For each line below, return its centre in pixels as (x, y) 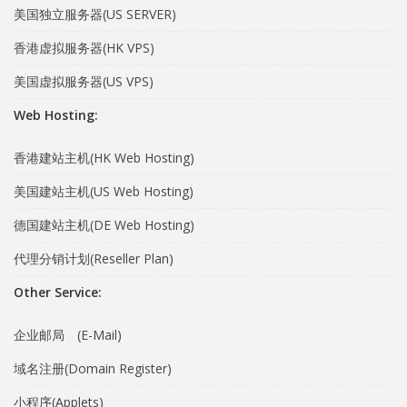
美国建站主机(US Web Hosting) (104, 191)
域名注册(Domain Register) (93, 368)
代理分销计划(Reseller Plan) (94, 258)
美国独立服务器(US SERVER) (95, 14)
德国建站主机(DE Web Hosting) (104, 225)
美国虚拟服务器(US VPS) (84, 81)
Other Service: (58, 292)
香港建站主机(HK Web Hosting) (104, 158)
